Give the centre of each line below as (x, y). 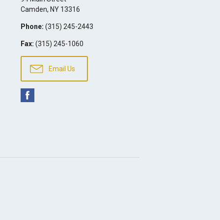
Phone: (32, 27)
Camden (34, 10)
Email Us (61, 69)
